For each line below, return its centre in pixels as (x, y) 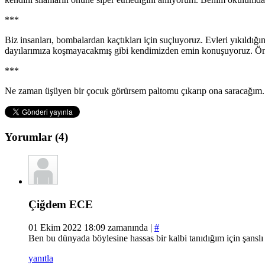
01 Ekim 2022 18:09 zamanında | (91, 227)
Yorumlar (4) (36, 137)
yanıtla (41, 258)
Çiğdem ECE (61, 204)
